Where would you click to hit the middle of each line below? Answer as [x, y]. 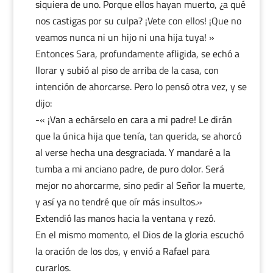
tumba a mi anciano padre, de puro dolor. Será [129, 169]
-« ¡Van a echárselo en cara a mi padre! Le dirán [133, 119]
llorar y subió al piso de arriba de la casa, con [127, 70]
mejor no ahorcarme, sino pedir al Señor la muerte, [140, 185]
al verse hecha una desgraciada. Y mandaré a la [133, 152]
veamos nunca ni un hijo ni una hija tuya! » [125, 37]
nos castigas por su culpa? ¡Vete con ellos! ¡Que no [138, 21]
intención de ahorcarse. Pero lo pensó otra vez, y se [141, 87]
